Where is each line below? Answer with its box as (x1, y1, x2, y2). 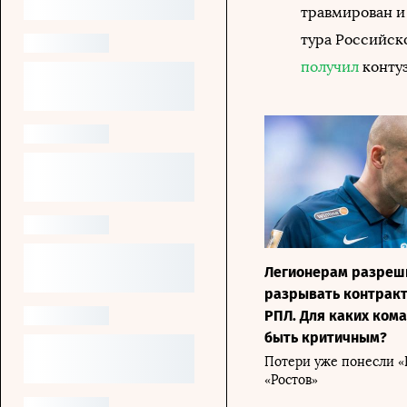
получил (301, 58, 359, 75)
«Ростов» (264, 372, 318, 388)
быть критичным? (264, 329, 387, 346)
